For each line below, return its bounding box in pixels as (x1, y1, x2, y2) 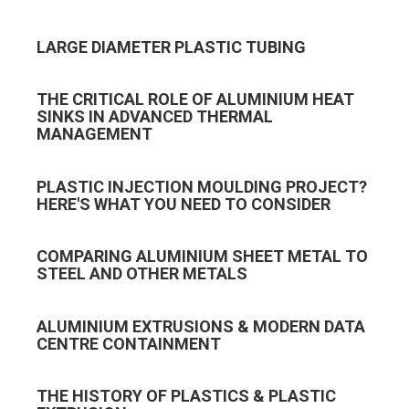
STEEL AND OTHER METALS (37, 264, 247, 284)
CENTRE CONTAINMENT (37, 333, 221, 353)
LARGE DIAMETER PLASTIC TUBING (37, 37, 306, 57)
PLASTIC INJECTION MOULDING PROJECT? (37, 176, 367, 196)
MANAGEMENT (37, 124, 152, 144)
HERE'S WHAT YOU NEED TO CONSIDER (37, 194, 330, 214)
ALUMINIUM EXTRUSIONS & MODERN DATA (37, 316, 365, 336)
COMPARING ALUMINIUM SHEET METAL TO (37, 246, 368, 267)
